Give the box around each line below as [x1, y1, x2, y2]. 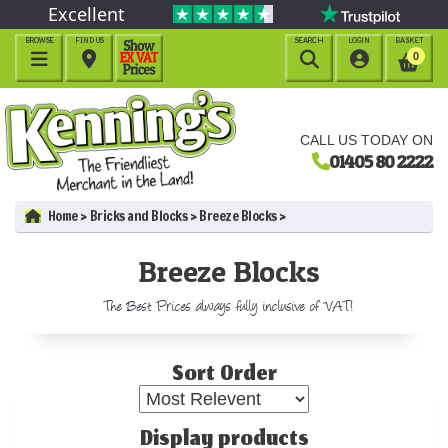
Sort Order [171, 356, 277, 395]
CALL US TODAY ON [299, 132, 433, 148]
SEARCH [295, 35, 324, 45]
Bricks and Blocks [89, 205, 187, 226]
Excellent [47, 2, 125, 26]
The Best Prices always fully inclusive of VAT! [104, 295, 354, 314]
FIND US [75, 35, 104, 45]
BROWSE [25, 35, 54, 45]
